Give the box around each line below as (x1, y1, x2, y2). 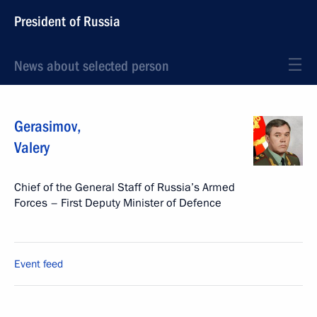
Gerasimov (14, 117, 77, 135)
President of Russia (14, 13, 120, 30)
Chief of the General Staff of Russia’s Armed (14, 180, 235, 195)
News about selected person (14, 57, 169, 74)
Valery (14, 139, 50, 156)
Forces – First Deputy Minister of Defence (14, 195, 221, 211)
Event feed (14, 257, 63, 271)
